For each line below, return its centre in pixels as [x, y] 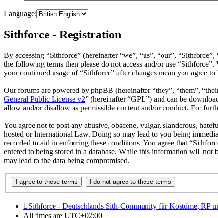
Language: [20, 14]
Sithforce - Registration [63, 35]
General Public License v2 [45, 99]
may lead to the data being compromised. [67, 161]
